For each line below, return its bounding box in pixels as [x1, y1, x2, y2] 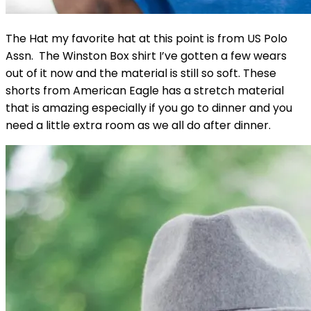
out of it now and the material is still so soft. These [6, 65, 276, 81]
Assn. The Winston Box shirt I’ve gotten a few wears [6, 47, 287, 64]
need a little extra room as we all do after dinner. [6, 117, 271, 133]
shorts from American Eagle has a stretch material [6, 82, 284, 99]
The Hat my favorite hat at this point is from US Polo [6, 30, 287, 47]
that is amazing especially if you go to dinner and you [6, 99, 292, 116]
